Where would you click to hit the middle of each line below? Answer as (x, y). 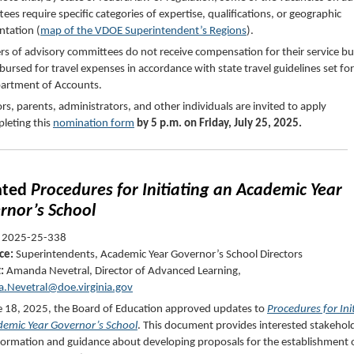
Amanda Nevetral (48, 272)
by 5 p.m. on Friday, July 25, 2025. (223, 124)
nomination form (94, 124)
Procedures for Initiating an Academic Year (186, 191)
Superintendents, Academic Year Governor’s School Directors (159, 255)
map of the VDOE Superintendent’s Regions (143, 32)
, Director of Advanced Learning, (165, 272)
